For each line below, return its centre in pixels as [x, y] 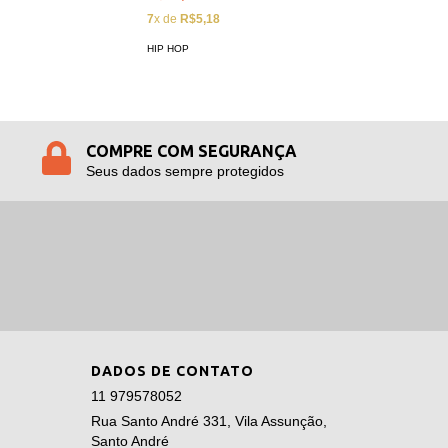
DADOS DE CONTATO [172, 371]
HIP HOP [168, 49]
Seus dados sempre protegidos [184, 171]
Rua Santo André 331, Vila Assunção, [209, 421]
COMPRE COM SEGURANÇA [191, 151]
